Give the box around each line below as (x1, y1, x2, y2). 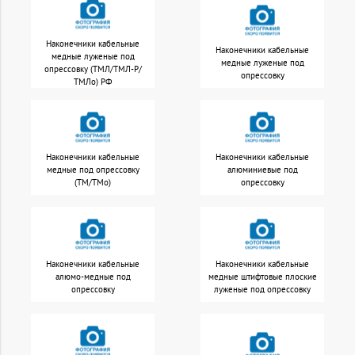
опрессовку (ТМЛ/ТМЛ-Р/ (44, 63, 142, 74)
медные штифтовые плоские (208, 270, 317, 282)
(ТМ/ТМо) (74, 176, 111, 188)
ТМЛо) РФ (73, 75, 113, 87)
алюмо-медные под (55, 270, 131, 282)
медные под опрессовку (46, 163, 139, 175)
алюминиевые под (227, 163, 298, 175)
